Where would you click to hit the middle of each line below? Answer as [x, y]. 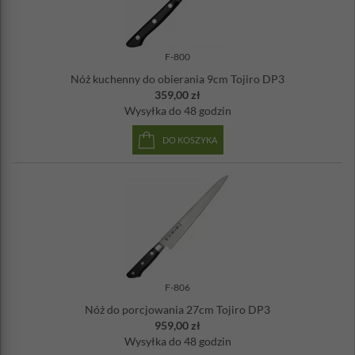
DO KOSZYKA [189, 140]
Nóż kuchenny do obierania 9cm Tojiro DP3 [177, 79]
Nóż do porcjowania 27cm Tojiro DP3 [177, 309]
